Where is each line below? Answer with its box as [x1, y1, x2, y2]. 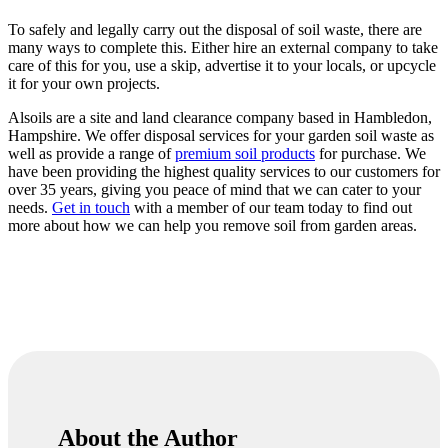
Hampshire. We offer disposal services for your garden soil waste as [8, 127, 434, 145]
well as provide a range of [8, 145, 175, 163]
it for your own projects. [8, 75, 164, 93]
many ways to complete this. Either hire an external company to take [8, 39, 438, 57]
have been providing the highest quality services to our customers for [8, 163, 440, 181]
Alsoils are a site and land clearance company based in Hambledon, [8, 109, 432, 127]
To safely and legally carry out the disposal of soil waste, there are [8, 21, 422, 39]
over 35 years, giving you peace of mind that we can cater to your [8, 181, 421, 199]
